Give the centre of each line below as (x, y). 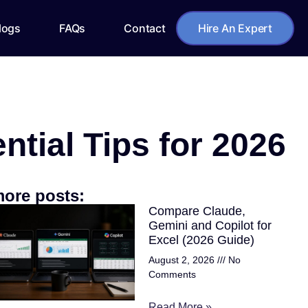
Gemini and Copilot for (210, 225)
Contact (145, 28)
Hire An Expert (235, 28)
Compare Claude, (197, 211)
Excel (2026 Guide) (201, 240)
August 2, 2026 (183, 260)
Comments (172, 274)
